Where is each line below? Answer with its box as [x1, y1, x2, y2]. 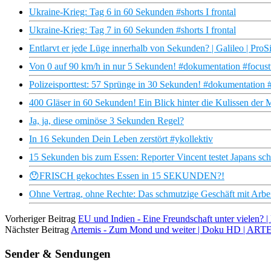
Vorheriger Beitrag [5, 214, 76, 224]
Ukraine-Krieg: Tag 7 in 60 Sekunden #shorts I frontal [29, 25, 236, 36]
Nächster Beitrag [5, 224, 69, 235]
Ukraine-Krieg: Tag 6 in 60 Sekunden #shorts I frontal [29, 7, 236, 18]
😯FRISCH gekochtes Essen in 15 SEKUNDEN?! [29, 171, 224, 181]
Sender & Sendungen [5, 247, 111, 260]
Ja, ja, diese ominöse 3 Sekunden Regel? [29, 116, 184, 126]
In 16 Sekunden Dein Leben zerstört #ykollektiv [29, 134, 213, 145]
